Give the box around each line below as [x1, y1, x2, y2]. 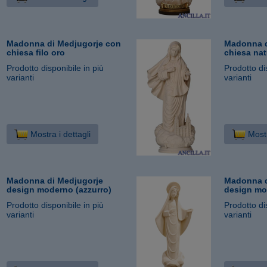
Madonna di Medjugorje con [7, 38, 122, 48]
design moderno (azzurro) [7, 184, 112, 194]
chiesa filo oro [7, 47, 66, 57]
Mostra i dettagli [27, 129, 91, 139]
